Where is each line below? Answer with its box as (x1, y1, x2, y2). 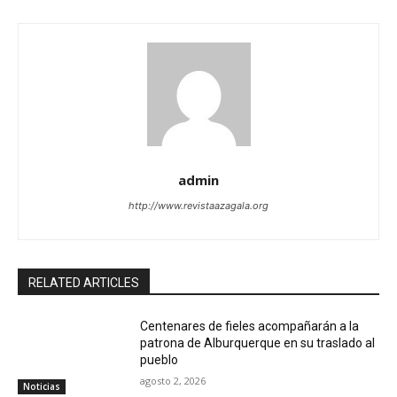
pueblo (140, 353, 179, 368)
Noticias (23, 379, 60, 393)
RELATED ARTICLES (28, 276, 139, 291)
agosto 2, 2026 (140, 374, 206, 388)
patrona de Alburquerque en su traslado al (140, 336, 376, 351)
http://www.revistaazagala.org (128, 199, 269, 213)
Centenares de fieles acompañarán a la (140, 319, 360, 334)
